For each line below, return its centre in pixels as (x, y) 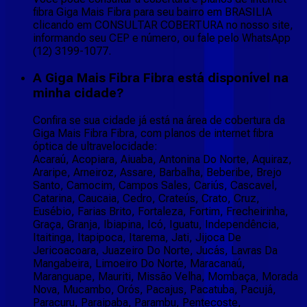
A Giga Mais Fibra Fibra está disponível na (161, 78)
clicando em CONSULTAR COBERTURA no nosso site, (163, 25)
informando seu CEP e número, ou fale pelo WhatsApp (162, 38)
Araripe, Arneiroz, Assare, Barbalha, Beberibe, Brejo (157, 172)
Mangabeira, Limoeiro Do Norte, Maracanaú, (139, 263)
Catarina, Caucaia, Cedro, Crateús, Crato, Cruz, (146, 198)
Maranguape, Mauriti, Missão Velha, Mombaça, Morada (165, 276)
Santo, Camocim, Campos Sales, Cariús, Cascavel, (155, 185)
